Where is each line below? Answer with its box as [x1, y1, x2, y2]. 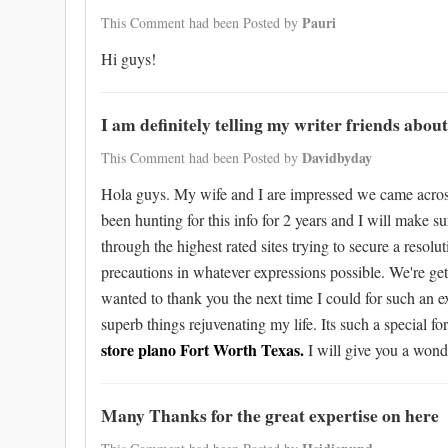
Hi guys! [101, 48, 156, 69]
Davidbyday [302, 147, 372, 168]
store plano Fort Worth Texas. [101, 338, 308, 361]
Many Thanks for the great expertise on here [101, 402, 439, 428]
